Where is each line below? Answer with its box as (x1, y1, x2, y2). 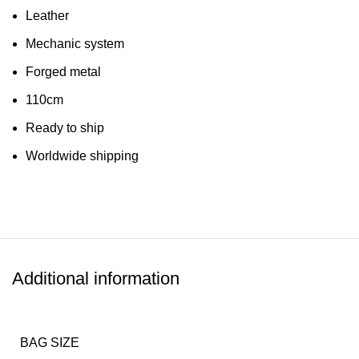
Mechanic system (26, 37, 124, 50)
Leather (26, 9, 69, 22)
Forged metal (26, 65, 101, 79)
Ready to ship (26, 121, 104, 135)
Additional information (12, 268, 179, 288)
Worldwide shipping (26, 149, 139, 163)
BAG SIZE (20, 336, 79, 349)
